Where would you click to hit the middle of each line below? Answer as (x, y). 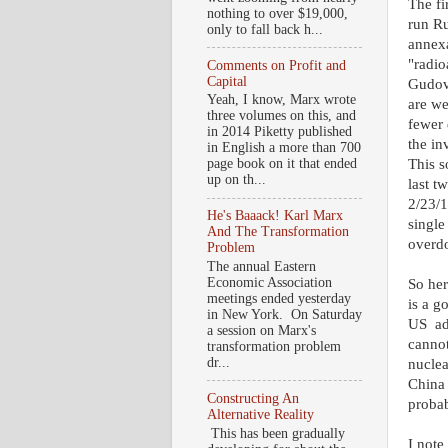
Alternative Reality (260, 414)
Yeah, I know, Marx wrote (281, 100)
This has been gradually (276, 433)
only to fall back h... (265, 29)
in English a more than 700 (284, 148)
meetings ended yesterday (279, 298)
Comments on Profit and (276, 65)
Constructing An (253, 398)
